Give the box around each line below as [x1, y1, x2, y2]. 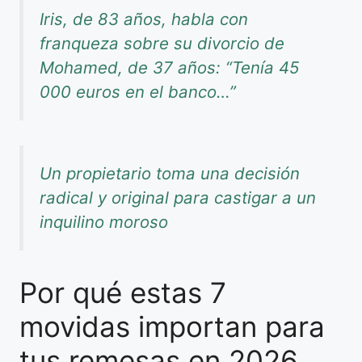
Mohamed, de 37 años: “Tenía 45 [40, 57, 299, 78]
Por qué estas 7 [19, 275, 226, 309]
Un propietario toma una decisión [40, 163, 300, 184]
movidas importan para [19, 309, 325, 343]
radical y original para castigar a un [40, 187, 316, 208]
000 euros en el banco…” [40, 82, 236, 103]
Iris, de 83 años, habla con [40, 9, 248, 30]
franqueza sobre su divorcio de [40, 33, 284, 54]
